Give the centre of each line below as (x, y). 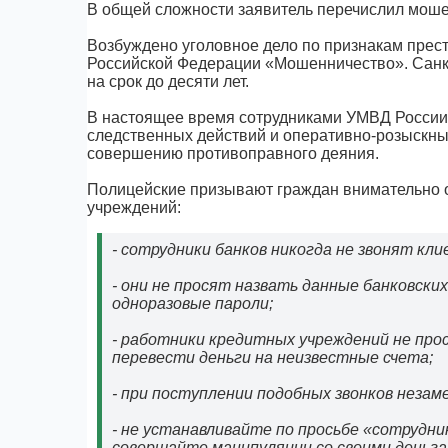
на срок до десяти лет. (168, 81)
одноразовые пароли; (192, 303)
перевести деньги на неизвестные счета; (272, 357)
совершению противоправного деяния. (233, 153)
